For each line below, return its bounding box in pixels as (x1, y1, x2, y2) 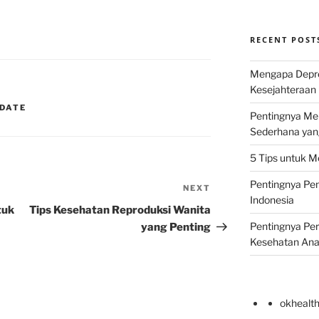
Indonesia (249, 194, 294, 206)
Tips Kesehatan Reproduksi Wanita (29, 204, 211, 217)
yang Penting (141, 221, 211, 234)
